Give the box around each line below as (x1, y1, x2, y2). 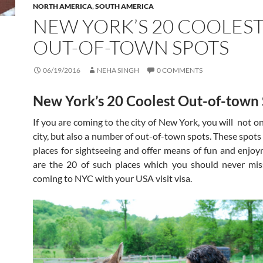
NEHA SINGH (97, 66, 139, 75)
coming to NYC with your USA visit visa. (33, 173, 192, 184)
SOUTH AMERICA (95, 2, 154, 11)
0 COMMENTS (157, 66, 203, 75)
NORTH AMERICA (33, 2, 92, 11)
